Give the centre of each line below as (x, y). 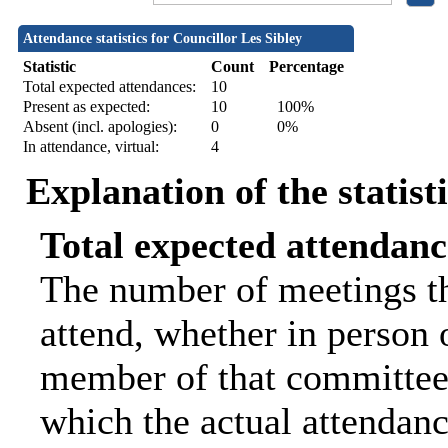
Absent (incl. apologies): (99, 127)
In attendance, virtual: (90, 147)
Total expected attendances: (109, 87)
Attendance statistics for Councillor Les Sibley (162, 39)
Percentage (306, 67)
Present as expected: (86, 107)
